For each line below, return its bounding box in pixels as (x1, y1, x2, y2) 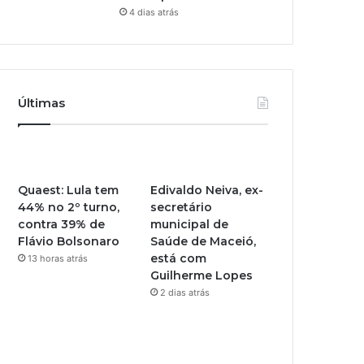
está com (150, 250, 207, 266)
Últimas (18, 94, 66, 110)
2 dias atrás (160, 286, 210, 298)
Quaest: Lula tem (18, 182, 119, 197)
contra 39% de (18, 216, 106, 232)
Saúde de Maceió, (150, 233, 257, 249)
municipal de (150, 216, 229, 232)
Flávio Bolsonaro (18, 233, 120, 249)
